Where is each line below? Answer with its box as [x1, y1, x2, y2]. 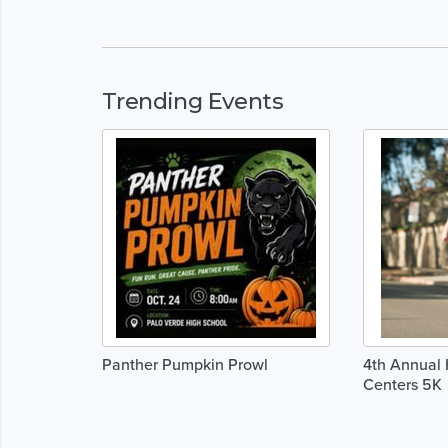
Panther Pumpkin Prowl [102, 354, 268, 375]
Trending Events [102, 86, 283, 115]
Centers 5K [362, 374, 442, 395]
